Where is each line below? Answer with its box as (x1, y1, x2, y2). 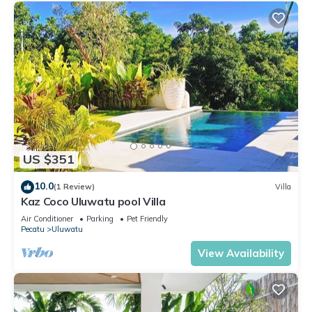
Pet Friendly (127, 213, 168, 224)
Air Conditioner (21, 213, 73, 224)
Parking (86, 213, 114, 224)
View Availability (198, 246, 284, 260)
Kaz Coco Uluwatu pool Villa (21, 194, 166, 208)
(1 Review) (54, 182, 95, 192)
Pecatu (21, 224, 45, 234)
